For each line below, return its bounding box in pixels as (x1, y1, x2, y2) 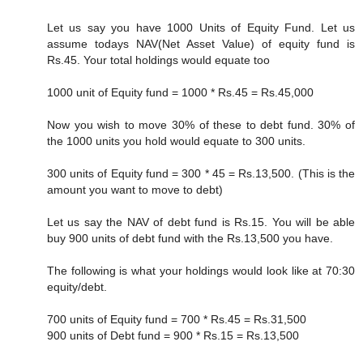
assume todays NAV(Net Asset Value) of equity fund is (47, 37, 355, 51)
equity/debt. (47, 280, 107, 294)
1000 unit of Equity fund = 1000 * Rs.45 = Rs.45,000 (47, 86, 314, 100)
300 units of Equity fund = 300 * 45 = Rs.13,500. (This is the (47, 167, 355, 181)
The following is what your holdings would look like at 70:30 (47, 264, 355, 278)
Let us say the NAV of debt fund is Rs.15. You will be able (47, 216, 355, 229)
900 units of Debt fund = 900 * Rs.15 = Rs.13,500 (47, 329, 299, 343)
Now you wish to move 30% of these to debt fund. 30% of (47, 118, 355, 132)
